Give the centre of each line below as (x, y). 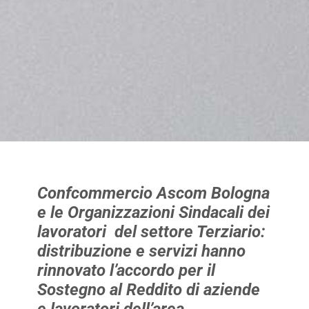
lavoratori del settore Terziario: (151, 232)
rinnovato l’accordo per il (126, 271)
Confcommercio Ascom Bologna (153, 193)
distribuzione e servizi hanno (141, 251)
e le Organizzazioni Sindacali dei (153, 213)
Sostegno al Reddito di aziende (148, 290)
